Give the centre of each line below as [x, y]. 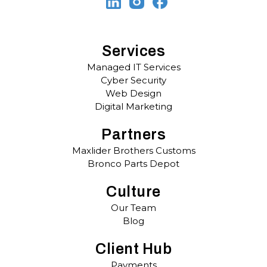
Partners [133, 134]
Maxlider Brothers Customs [133, 150]
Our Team [133, 207]
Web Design [133, 93]
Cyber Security [133, 80]
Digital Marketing [133, 106]
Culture [133, 191]
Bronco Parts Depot [133, 163]
